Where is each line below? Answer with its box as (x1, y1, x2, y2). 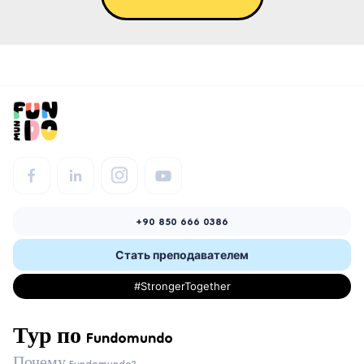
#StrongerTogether (133, 279, 231, 292)
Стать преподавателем (115, 247, 249, 262)
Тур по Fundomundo (13, 323, 173, 357)
